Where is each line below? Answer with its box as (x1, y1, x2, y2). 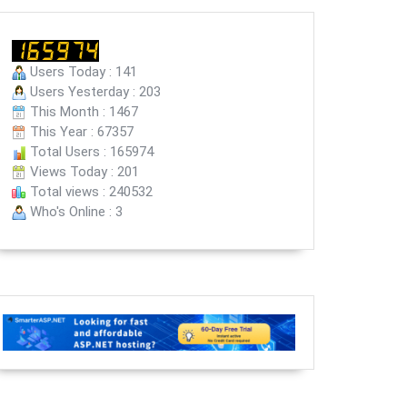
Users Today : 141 (26, 64, 137, 81)
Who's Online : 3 (26, 203, 123, 221)
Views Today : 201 (26, 164, 139, 181)
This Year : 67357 (26, 124, 134, 141)
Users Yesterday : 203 (26, 84, 161, 101)
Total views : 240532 (26, 184, 153, 201)
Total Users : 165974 (26, 144, 154, 161)
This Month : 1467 (26, 104, 138, 121)
